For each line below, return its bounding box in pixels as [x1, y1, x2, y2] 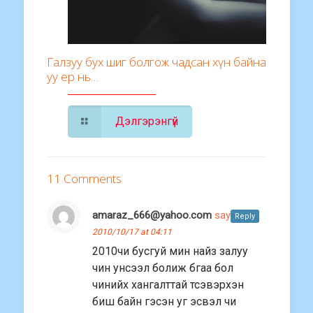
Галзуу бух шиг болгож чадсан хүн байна [47, 54, 266, 71]
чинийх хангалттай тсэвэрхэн [92, 278, 244, 292]
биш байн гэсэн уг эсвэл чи [92, 295, 236, 309]
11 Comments [47, 170, 122, 187]
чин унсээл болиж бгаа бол [92, 261, 233, 275]
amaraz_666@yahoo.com [92, 209, 212, 222]
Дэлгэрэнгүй [115, 115, 179, 129]
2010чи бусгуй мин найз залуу [92, 245, 248, 259]
